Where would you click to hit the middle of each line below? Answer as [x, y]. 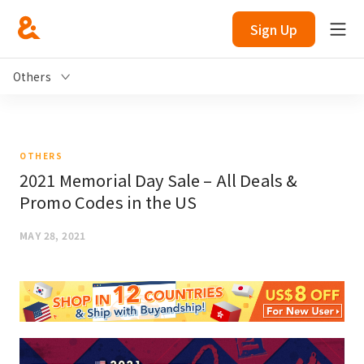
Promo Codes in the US [108, 202]
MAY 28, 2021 [53, 235]
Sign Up [274, 29]
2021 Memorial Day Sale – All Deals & [159, 180]
